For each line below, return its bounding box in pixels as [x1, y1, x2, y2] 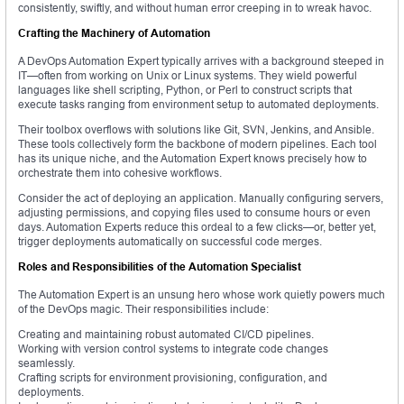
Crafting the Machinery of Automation [18, 26, 210, 41]
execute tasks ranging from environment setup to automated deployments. [18, 97, 379, 112]
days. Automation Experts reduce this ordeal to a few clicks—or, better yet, [18, 220, 376, 234]
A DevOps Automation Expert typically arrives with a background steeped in [18, 54, 384, 69]
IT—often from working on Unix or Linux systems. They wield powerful [18, 69, 357, 83]
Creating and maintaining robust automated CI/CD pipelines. [18, 327, 314, 342]
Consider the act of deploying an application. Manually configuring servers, [18, 191, 383, 206]
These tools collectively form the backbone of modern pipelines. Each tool [18, 137, 377, 151]
